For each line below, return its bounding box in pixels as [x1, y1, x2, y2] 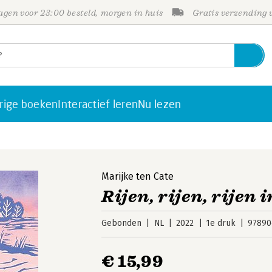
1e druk [206, 218, 236, 228]
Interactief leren [58, 97, 138, 110]
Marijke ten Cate [101, 171, 174, 182]
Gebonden [101, 218, 142, 228]
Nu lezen [138, 97, 182, 110]
